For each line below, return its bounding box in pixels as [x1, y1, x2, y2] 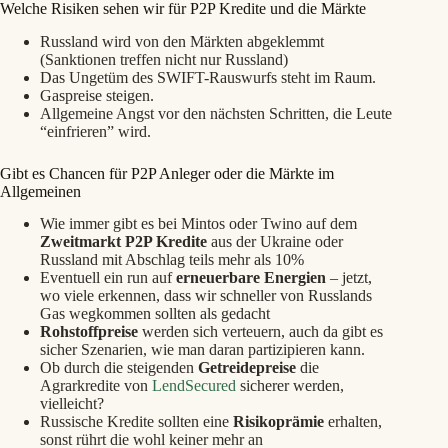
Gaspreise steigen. [40, 86, 154, 104]
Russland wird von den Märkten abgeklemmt [40, 32, 324, 50]
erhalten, [324, 413, 382, 431]
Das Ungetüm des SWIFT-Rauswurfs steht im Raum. [40, 68, 376, 86]
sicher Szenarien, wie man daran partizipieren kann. [40, 341, 365, 359]
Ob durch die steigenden [40, 359, 198, 377]
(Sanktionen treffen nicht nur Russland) [40, 50, 288, 68]
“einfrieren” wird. [40, 122, 151, 140]
